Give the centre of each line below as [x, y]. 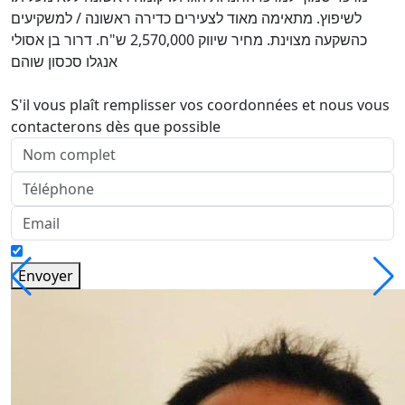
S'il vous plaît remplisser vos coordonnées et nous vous [200, 105]
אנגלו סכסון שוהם [64, 61]
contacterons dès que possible [116, 127]
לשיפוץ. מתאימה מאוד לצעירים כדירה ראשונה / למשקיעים [186, 18]
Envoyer [46, 276]
